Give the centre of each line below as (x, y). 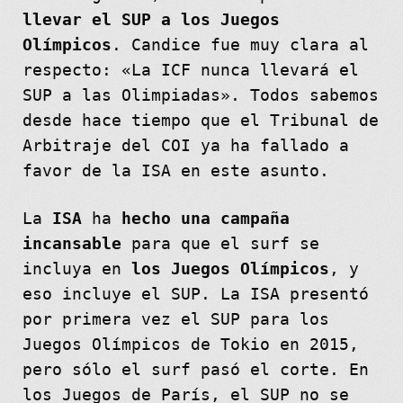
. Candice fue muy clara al (240, 45)
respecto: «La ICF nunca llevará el (190, 71)
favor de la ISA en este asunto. (175, 171)
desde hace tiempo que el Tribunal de (200, 121)
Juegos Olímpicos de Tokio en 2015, (190, 345)
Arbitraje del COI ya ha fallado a (185, 146)
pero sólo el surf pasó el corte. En (195, 370)
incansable (72, 244)
